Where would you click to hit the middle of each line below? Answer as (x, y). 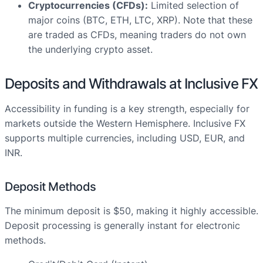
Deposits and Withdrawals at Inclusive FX (131, 84)
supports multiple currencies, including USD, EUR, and (125, 138)
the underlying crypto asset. (90, 50)
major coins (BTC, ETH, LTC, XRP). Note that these (140, 20)
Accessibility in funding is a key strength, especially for (127, 109)
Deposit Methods (50, 187)
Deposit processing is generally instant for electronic (122, 226)
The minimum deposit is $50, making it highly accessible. (131, 211)
